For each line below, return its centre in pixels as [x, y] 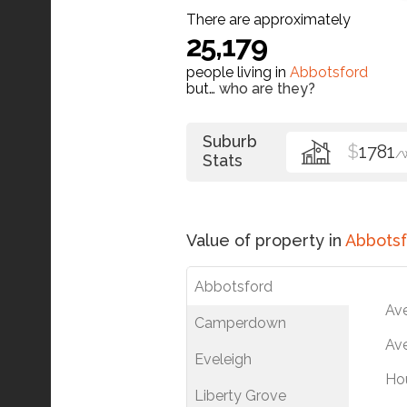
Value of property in [266, 240]
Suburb [230, 141]
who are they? [267, 88]
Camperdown [240, 323]
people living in [238, 72]
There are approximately [268, 19]
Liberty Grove [240, 395]
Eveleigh [223, 359]
